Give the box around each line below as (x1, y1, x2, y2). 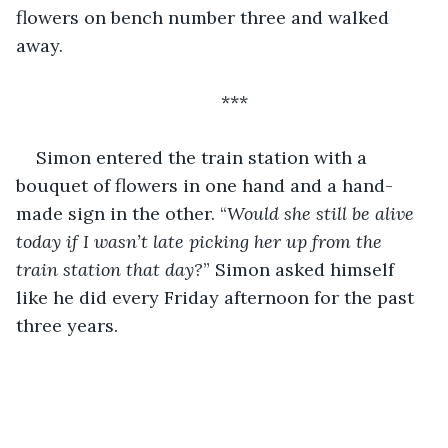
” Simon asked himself (203, 257, 399, 281)
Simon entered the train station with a (36, 145, 372, 169)
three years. (16, 313, 118, 337)
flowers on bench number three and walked (16, 5, 394, 29)
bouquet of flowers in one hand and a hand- (16, 173, 393, 197)
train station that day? (16, 257, 203, 281)
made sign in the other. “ (16, 201, 227, 225)
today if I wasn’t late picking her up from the (16, 229, 387, 253)
